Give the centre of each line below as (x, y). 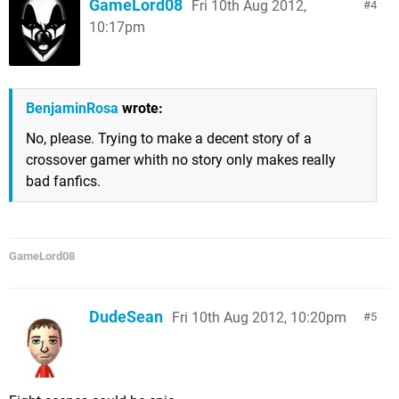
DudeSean (126, 317)
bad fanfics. (63, 181)
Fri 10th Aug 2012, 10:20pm (259, 318)
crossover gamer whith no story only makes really (181, 160)
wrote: (141, 108)
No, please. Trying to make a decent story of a (169, 138)
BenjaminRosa (72, 108)
